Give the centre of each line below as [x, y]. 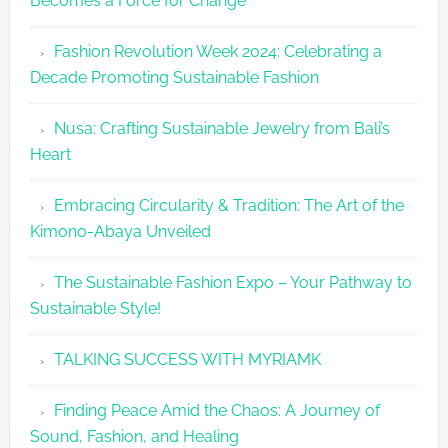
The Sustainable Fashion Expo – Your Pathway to [232, 283]
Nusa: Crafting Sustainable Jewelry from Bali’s [221, 129]
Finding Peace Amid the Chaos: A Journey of [216, 411]
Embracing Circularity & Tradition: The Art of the [228, 206]
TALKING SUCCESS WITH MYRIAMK [187, 360]
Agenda [395, 135]
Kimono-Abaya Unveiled [120, 232]
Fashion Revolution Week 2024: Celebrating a [217, 52]
